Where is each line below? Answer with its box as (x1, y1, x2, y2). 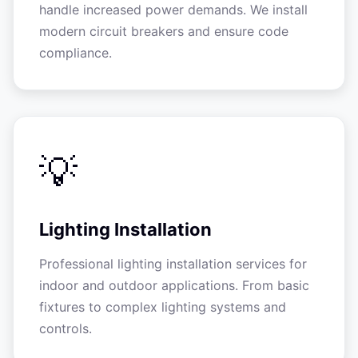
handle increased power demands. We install (39, 2, 308, 18)
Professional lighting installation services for (39, 256, 307, 272)
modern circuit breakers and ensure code (39, 23, 288, 39)
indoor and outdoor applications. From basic (39, 277, 309, 293)
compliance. (39, 45, 112, 61)
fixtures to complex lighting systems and (39, 299, 286, 315)
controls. (39, 320, 92, 336)
